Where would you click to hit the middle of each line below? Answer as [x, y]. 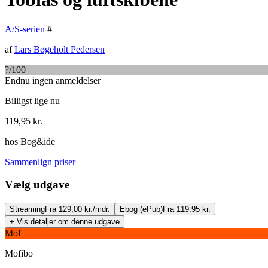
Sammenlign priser [40, 162]
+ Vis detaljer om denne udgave [65, 222]
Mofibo [19, 254]
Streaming [27, 209]
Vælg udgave [37, 185]
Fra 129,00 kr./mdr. [77, 209]
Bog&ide [38, 141]
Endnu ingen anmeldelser [53, 80]
